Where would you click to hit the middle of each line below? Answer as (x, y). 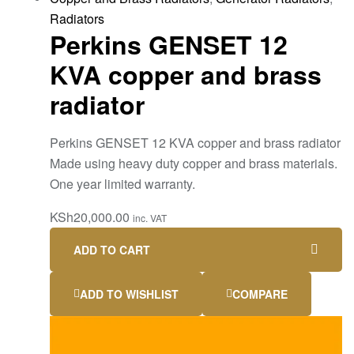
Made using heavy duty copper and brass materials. (194, 164)
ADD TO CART (112, 250)
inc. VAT (150, 218)
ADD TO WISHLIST (129, 294)
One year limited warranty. (122, 184)
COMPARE (260, 294)
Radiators (77, 19)
